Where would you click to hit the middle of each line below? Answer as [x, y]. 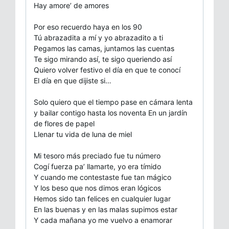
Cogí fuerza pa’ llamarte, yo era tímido [97, 166]
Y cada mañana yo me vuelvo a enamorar [103, 220]
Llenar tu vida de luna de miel [83, 134]
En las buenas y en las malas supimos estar [106, 209]
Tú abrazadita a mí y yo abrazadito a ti [98, 37]
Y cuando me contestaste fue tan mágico [102, 177]
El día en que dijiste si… [73, 80]
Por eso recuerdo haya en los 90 [88, 27]
